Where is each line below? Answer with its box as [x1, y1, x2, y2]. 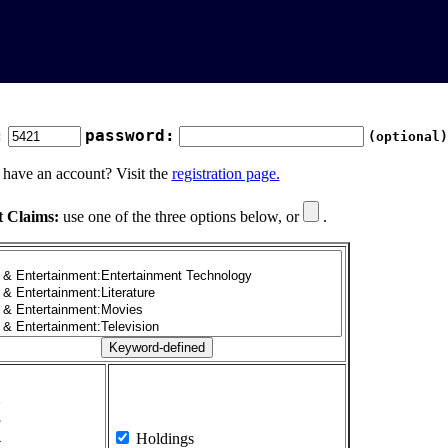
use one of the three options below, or [58, 208, 303, 225]
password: [84, 126, 175, 145]
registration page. [171, 165, 280, 182]
